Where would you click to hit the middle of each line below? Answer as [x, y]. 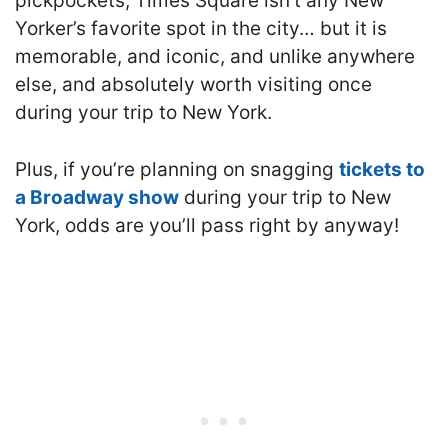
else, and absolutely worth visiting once [193, 85]
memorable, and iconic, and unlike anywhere [215, 57]
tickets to [382, 169]
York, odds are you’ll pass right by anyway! [207, 225]
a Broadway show [97, 197]
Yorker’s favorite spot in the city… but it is [201, 29]
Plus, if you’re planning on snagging [177, 169]
